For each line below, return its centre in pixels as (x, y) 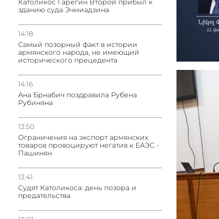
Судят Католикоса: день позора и (77, 188)
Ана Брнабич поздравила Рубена (77, 95)
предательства (44, 196)
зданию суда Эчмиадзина (64, 10)
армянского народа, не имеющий (79, 52)
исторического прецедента (68, 60)
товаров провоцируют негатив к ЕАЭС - (88, 145)
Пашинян (35, 153)
